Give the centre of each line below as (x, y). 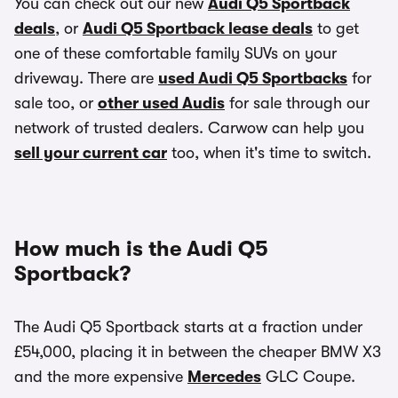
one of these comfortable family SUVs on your (175, 53)
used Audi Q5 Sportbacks (253, 78)
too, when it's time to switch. (269, 153)
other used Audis (161, 103)
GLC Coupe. (308, 377)
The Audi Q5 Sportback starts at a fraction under (188, 327)
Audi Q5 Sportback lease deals (198, 28)
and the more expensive (101, 377)
